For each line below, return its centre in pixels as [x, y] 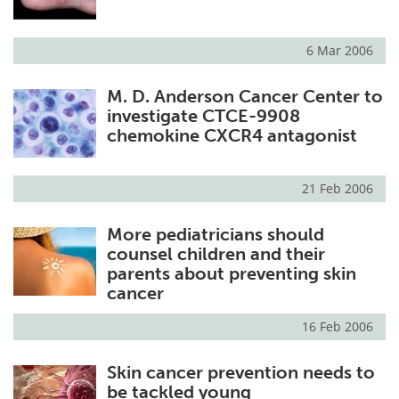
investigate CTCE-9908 [203, 116]
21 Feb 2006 [338, 189]
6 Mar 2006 [340, 51]
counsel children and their [216, 254]
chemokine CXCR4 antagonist [232, 136]
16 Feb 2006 [338, 327]
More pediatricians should [215, 235]
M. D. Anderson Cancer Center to [244, 97]
